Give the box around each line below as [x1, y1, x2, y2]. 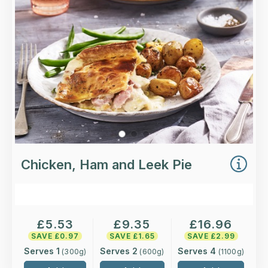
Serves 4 [178, 246, 217, 257]
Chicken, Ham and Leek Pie [21, 156, 192, 172]
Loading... [206, 23, 244, 35]
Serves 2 [100, 246, 138, 257]
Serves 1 [23, 246, 60, 257]
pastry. [214, 4, 244, 16]
